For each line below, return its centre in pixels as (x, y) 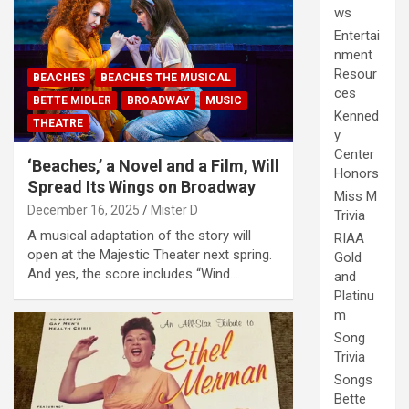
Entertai (357, 36)
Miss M (356, 197)
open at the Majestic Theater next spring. (150, 255)
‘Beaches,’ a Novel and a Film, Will (153, 166)
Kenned (357, 116)
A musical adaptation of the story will (139, 236)
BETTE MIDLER (72, 101)
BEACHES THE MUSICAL (166, 78)
